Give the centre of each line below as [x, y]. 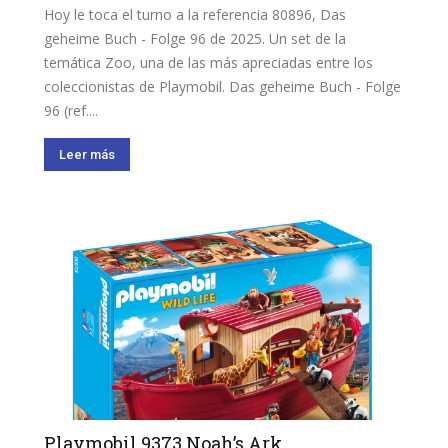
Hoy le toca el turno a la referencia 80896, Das [195, 14]
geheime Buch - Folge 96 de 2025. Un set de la [195, 38]
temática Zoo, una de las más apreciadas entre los [208, 62]
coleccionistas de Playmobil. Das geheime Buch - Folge [222, 86]
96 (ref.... [71, 110]
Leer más [87, 154]
